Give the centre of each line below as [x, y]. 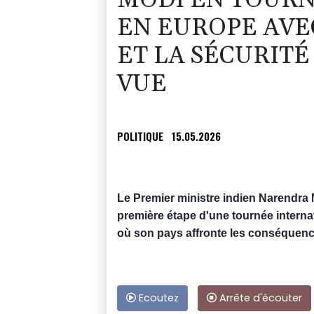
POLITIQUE [140, 136]
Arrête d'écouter [259, 298]
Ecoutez [157, 298]
